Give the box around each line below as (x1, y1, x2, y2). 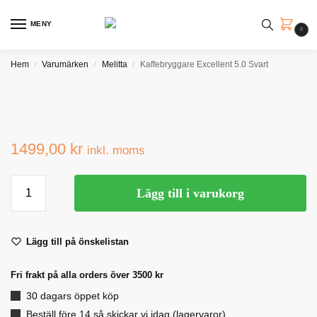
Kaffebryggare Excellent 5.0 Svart (140, 59, 269, 69)
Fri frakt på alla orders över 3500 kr (11, 270, 163, 280)
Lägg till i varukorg (137, 186, 244, 200)
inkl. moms (87, 144, 145, 156)
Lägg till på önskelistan (26, 236, 129, 247)
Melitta (101, 59, 127, 69)
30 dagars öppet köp (26, 290, 119, 301)
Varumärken (42, 59, 89, 69)
